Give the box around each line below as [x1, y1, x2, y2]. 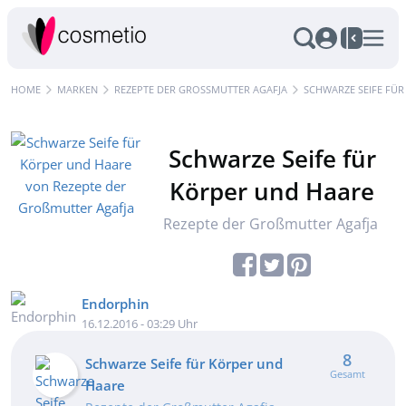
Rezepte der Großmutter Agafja [163, 214, 379, 234]
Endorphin [82, 295, 150, 313]
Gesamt [329, 367, 365, 381]
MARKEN [57, 82, 98, 96]
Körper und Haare [169, 175, 375, 208]
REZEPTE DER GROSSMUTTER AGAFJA [114, 82, 281, 96]
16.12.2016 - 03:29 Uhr [82, 315, 198, 332]
